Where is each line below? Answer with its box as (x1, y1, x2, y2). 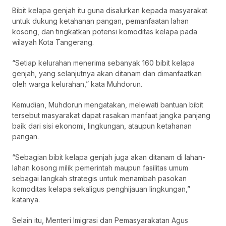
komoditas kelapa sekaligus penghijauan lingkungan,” (12, 185, 190, 194)
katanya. (12, 195, 40, 204)
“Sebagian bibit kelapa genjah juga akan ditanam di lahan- (12, 153, 205, 162)
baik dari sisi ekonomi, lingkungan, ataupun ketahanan (12, 122, 192, 131)
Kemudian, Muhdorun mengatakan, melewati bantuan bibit (12, 100, 203, 109)
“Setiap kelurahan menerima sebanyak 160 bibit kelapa (12, 59, 195, 68)
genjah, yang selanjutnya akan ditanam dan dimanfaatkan (12, 69, 202, 78)
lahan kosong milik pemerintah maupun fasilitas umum (12, 163, 188, 173)
